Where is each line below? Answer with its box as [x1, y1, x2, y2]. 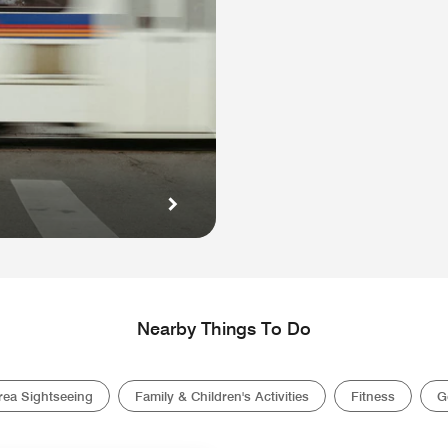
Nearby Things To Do [137, 317, 311, 339]
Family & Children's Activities [134, 387, 309, 404]
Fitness [350, 387, 395, 404]
